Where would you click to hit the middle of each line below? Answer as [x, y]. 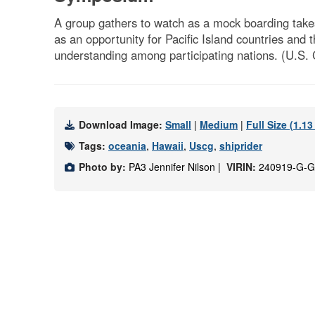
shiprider [241, 146]
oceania [127, 146]
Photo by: [102, 167]
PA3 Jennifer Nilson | [176, 167]
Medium [219, 124]
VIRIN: [243, 167]
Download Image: [122, 124]
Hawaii [168, 146]
